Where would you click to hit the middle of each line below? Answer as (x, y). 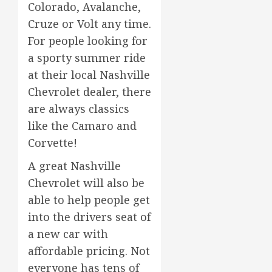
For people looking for (88, 41)
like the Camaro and (82, 126)
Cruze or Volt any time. (90, 24)
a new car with (68, 234)
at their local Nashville (89, 75)
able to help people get (89, 200)
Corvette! (53, 143)
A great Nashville (74, 166)
